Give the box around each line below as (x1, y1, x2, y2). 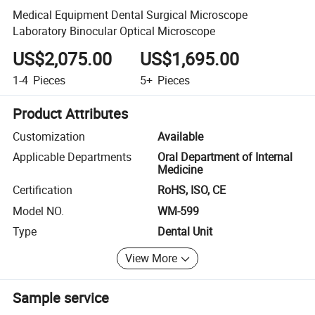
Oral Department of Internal (157, 149, 292, 165)
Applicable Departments (13, 149, 132, 165)
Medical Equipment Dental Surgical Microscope (13, 6, 248, 22)
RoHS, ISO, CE (157, 182, 226, 198)
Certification (13, 182, 73, 198)
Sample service (13, 288, 110, 307)
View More (125, 250, 178, 266)
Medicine (157, 162, 202, 178)
